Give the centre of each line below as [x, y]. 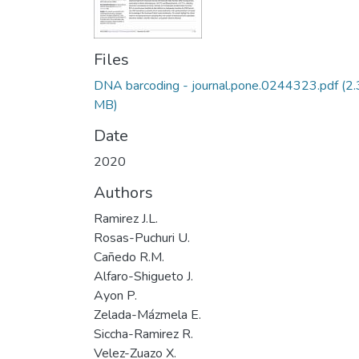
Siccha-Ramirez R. [143, 334]
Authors [123, 193]
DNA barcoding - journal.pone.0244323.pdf [216, 86]
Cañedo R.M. [129, 257]
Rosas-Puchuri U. [142, 238]
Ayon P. [115, 296]
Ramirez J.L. [126, 219]
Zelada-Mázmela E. [147, 315]
